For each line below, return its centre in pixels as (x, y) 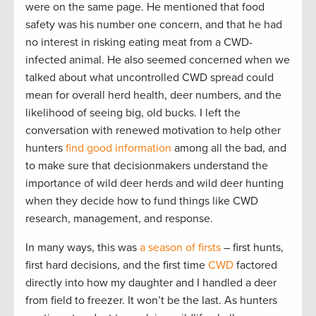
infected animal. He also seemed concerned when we (158, 60)
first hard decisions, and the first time (117, 265)
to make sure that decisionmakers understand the (147, 165)
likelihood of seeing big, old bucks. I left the (133, 113)
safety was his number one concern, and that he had (154, 24)
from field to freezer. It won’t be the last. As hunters (151, 300)
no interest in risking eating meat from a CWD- (139, 42)
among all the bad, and (229, 148)
